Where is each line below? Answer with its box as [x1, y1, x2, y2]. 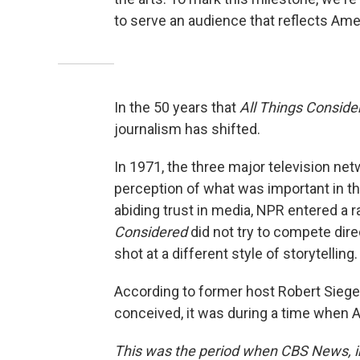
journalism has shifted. [114, 120, 260, 137]
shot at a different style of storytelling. [114, 244, 358, 262]
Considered [114, 223, 187, 240]
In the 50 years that [114, 98, 239, 116]
